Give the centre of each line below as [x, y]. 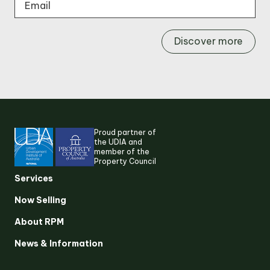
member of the [122, 151]
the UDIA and [118, 142]
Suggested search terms [61, 233]
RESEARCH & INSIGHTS [83, 260]
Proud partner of [125, 132]
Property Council [125, 161]
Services [34, 178]
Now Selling [40, 200]
